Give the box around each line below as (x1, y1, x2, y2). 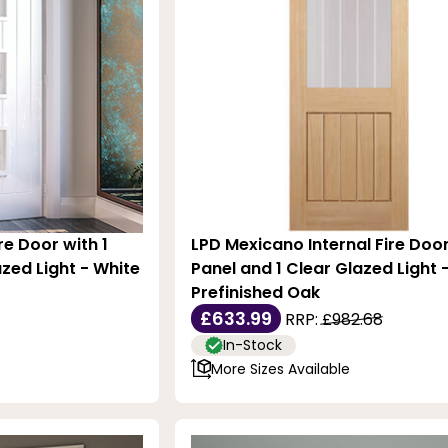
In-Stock (222, 335, 282, 356)
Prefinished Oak (190, 281, 320, 305)
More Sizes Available (210, 358, 350, 379)
